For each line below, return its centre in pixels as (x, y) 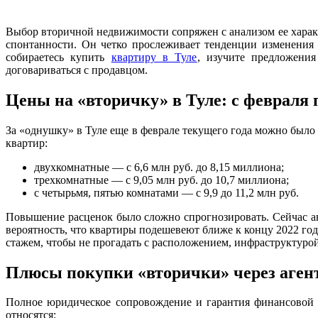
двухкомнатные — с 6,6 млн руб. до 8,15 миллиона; (159, 167)
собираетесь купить (59, 57)
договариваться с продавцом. (77, 70)
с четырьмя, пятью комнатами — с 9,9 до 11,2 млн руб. (166, 192)
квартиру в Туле (154, 57)
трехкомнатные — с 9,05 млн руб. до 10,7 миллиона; (161, 180)
